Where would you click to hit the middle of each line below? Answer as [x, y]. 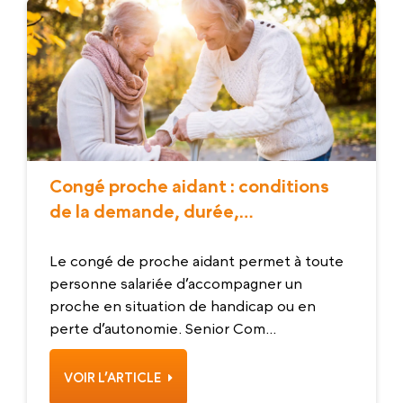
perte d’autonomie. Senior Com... [163, 329]
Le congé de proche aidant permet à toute [197, 261]
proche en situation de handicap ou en [183, 306]
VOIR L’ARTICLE [114, 378]
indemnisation [110, 237]
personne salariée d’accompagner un [176, 284]
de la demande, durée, [144, 212]
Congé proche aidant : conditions [189, 187]
